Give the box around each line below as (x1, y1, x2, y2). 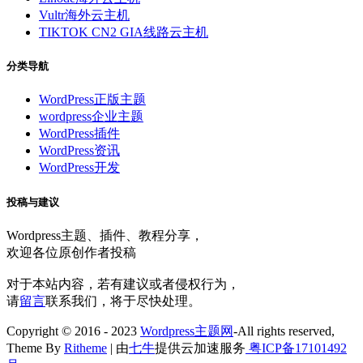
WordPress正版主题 (39, 92, 146, 107)
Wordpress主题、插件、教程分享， (6, 228, 203, 242)
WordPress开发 (39, 160, 120, 175)
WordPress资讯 (39, 143, 120, 158)
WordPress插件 (39, 126, 120, 141)
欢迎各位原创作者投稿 (6, 245, 136, 259)
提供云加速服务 (155, 340, 246, 355)
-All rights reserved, (233, 323, 335, 338)
